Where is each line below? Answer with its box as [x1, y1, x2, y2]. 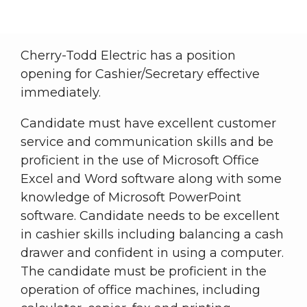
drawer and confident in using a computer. [21, 245, 284, 261]
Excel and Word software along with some [21, 171, 282, 187]
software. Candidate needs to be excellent [21, 208, 280, 224]
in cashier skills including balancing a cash [21, 227, 284, 243]
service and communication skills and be [21, 134, 273, 150]
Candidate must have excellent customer [21, 116, 276, 132]
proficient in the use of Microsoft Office [21, 153, 259, 169]
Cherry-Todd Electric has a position [21, 48, 236, 64]
